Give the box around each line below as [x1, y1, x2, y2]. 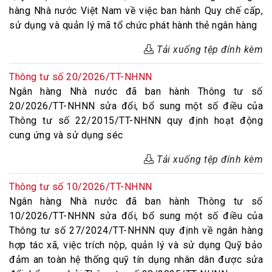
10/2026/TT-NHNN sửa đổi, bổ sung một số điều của [9, 210, 263, 222]
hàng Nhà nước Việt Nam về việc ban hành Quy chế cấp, [9, 5, 263, 16]
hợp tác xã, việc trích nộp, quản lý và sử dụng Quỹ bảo [9, 239, 263, 251]
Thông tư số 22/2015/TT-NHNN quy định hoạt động [9, 115, 263, 126]
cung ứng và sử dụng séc [9, 129, 123, 141]
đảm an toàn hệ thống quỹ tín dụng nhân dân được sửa [9, 254, 263, 265]
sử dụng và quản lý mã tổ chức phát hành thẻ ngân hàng [9, 19, 257, 31]
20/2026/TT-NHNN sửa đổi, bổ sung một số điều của [9, 100, 263, 112]
